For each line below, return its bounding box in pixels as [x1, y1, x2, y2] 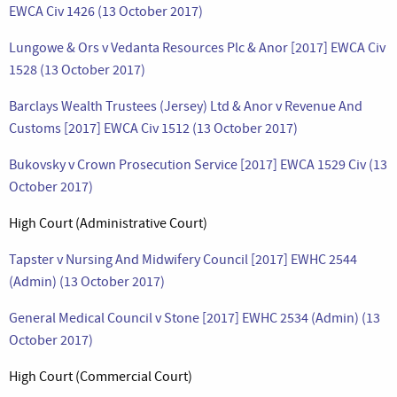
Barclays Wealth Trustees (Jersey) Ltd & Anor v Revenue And [9, 97, 362, 115]
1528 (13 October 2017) [9, 60, 145, 79]
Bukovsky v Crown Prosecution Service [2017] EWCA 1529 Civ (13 [9, 155, 387, 174]
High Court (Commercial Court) [9, 367, 192, 385]
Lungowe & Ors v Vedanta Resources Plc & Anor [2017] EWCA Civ [9, 38, 385, 57]
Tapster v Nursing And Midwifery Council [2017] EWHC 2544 [9, 250, 357, 269]
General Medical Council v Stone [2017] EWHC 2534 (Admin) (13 [9, 308, 380, 327]
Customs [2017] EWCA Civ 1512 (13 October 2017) [9, 119, 298, 137]
